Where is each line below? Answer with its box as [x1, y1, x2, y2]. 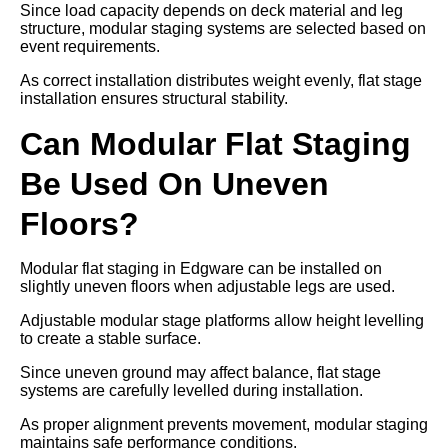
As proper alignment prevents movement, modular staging [20, 415, 428, 433]
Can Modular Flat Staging [20, 125, 411, 162]
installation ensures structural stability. [20, 89, 288, 107]
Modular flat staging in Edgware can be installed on [20, 259, 382, 277]
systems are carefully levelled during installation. [20, 381, 363, 399]
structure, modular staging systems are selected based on [20, 19, 426, 37]
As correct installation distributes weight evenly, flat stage [20, 71, 422, 89]
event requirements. [20, 37, 160, 55]
